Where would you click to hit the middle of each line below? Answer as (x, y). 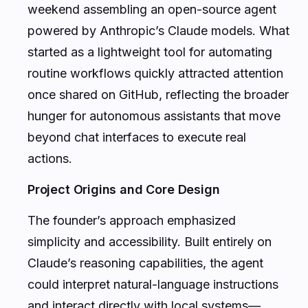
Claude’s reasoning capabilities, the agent (145, 263)
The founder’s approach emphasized (132, 220)
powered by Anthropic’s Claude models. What (158, 30)
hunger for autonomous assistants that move (154, 115)
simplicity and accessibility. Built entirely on (150, 241)
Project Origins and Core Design (124, 189)
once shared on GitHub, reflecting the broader (158, 94)
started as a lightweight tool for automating (150, 52)
